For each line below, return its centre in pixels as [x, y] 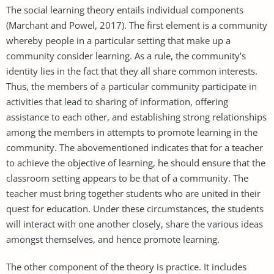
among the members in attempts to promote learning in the [132, 132]
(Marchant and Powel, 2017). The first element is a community [137, 25]
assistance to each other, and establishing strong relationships [136, 117]
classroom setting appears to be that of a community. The [127, 178]
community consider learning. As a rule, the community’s [126, 55]
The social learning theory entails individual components [125, 9]
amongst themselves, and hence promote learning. [113, 239]
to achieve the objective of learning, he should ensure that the [136, 162]
